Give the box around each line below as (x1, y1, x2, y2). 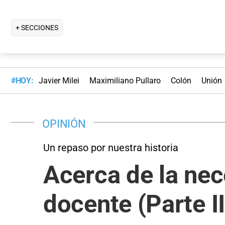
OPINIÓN (42, 117, 86, 130)
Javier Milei (38, 76, 79, 86)
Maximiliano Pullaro (89, 76, 161, 86)
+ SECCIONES (16, 23, 58, 32)
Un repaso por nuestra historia (43, 141, 178, 154)
